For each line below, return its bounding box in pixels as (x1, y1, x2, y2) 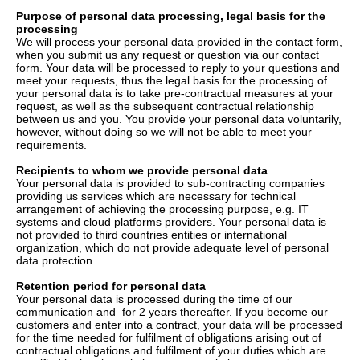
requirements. (16, 138, 87, 151)
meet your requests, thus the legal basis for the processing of (16, 74, 327, 87)
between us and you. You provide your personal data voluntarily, (16, 112, 342, 125)
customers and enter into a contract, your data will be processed (16, 318, 342, 331)
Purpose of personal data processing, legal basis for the (16, 10, 325, 22)
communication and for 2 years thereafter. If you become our (16, 305, 328, 318)
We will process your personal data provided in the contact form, (16, 35, 342, 48)
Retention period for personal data (16, 280, 206, 292)
